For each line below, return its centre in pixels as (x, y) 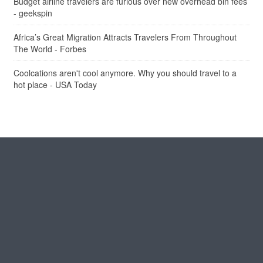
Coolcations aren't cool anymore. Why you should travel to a (125, 73)
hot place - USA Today (55, 84)
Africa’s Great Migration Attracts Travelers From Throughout (125, 37)
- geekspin (33, 13)
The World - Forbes (50, 48)
